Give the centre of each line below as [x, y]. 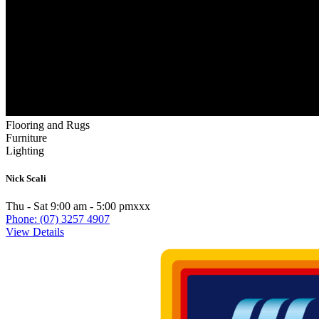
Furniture [26, 137]
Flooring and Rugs [48, 125]
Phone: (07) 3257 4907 [58, 219]
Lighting [25, 150]
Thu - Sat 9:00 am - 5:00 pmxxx [78, 206]
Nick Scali [26, 178]
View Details [35, 232]
